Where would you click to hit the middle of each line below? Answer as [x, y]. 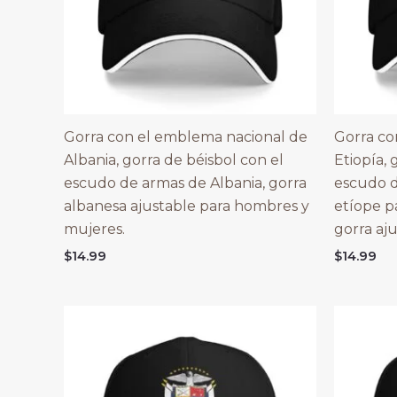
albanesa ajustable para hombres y [187, 206]
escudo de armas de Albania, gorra [185, 183]
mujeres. [94, 229]
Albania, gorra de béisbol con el [174, 160]
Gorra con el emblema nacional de [186, 136]
